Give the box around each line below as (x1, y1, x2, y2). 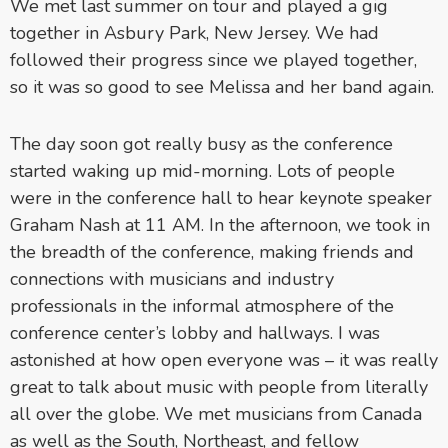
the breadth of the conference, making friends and (10, 239, 414, 264)
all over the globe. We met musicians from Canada (10, 401, 422, 426)
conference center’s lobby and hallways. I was (10, 320, 380, 345)
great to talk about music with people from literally (10, 374, 428, 399)
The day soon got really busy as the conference (10, 131, 393, 156)
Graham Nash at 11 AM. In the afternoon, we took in (10, 212, 430, 237)
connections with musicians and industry (10, 266, 334, 291)
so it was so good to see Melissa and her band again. (10, 74, 434, 99)
